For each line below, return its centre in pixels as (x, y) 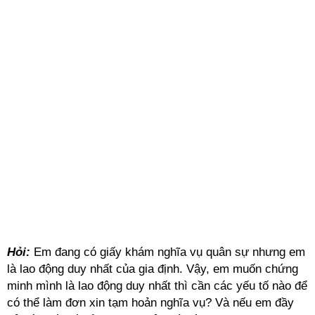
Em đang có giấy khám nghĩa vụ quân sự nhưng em (168, 252)
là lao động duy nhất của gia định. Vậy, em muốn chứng (153, 269)
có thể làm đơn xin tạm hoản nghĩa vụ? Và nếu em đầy (150, 303)
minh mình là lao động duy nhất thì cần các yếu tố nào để (157, 286)
